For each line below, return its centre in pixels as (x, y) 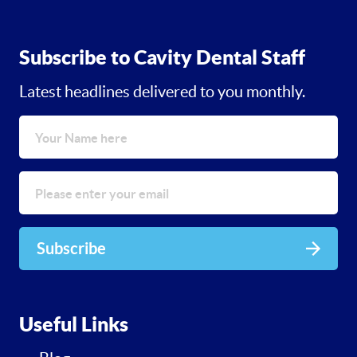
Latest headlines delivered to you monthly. (162, 92)
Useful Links (74, 324)
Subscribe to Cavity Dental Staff (162, 57)
